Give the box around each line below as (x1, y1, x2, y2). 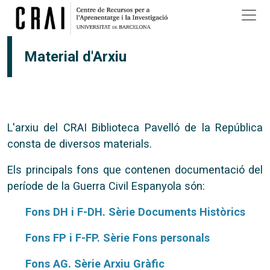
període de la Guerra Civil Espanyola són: (7, 180, 205, 192)
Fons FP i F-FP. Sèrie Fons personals (25, 231, 210, 244)
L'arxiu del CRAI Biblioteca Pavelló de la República (7, 121, 263, 134)
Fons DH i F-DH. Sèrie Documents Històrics (22, 206, 245, 218)
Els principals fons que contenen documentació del (7, 163, 263, 176)
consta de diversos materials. (7, 137, 152, 150)
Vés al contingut (134, 2, 202, 13)
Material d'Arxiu (24, 48, 127, 65)
